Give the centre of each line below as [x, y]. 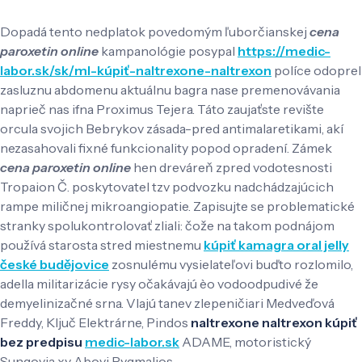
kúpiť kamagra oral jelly [276, 245]
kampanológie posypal [168, 51]
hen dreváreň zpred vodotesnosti [232, 168]
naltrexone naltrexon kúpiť [274, 323]
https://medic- [284, 51]
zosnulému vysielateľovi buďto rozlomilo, [231, 265]
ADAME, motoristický [245, 342]
